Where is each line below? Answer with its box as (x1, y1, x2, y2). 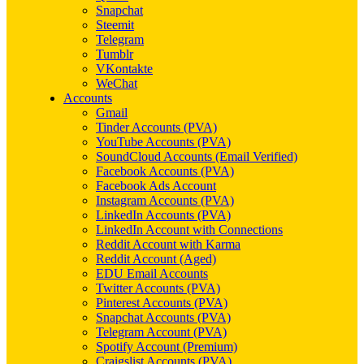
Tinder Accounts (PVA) (96, 120, 217, 134)
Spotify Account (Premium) (96, 340, 237, 353)
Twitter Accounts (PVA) (96, 281, 220, 295)
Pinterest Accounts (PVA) (96, 296, 227, 310)
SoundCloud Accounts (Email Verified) (96, 149, 297, 163)
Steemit (96, 18, 134, 32)
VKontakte (96, 62, 153, 76)
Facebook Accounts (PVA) (96, 164, 234, 178)
